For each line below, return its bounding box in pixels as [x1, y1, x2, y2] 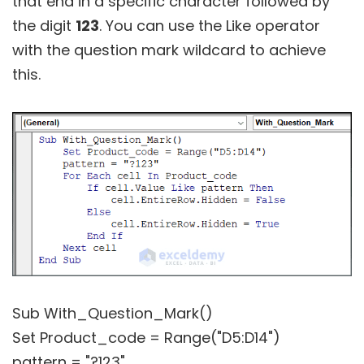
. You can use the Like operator [99, 15, 320, 36]
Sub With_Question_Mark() [12, 303, 213, 324]
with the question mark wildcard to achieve [12, 39, 326, 60]
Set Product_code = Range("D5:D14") [12, 327, 280, 349]
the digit [12, 15, 76, 36]
